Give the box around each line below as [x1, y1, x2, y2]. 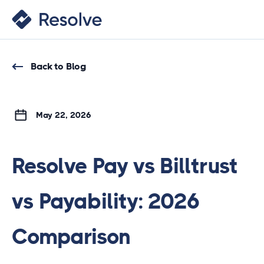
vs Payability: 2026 [12, 189, 200, 214]
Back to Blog [30, 61, 86, 72]
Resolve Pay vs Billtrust [12, 154, 237, 179]
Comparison [12, 225, 131, 249]
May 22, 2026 [27, 110, 91, 120]
